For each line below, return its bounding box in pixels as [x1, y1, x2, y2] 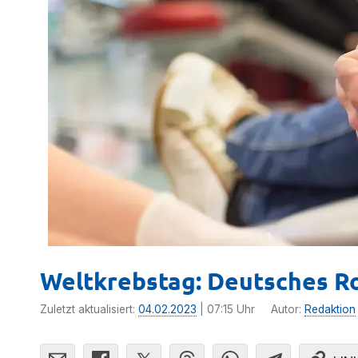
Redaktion [304, 303, 356, 316]
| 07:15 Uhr [197, 303, 255, 316]
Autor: [271, 303, 304, 316]
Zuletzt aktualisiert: [40, 303, 138, 316]
